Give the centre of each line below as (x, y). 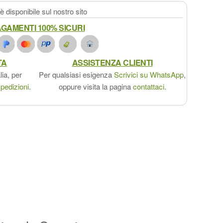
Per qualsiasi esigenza (76, 74)
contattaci (148, 86)
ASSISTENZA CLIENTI (112, 62)
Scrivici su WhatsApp (149, 74)
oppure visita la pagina (96, 86)
